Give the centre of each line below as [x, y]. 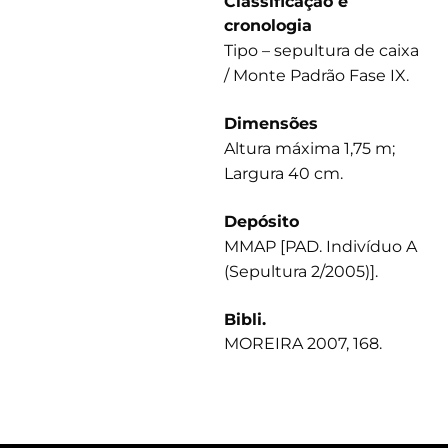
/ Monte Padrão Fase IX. [316, 76]
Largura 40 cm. [283, 174]
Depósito [261, 222]
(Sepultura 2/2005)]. [301, 272]
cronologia [268, 26]
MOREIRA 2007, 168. [303, 344]
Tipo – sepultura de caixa [321, 51]
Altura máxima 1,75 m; [309, 149]
